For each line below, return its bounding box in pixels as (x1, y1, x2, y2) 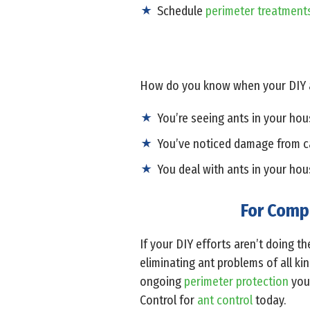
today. (253, 292, 286, 308)
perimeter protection (184, 273, 289, 289)
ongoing (140, 273, 184, 289)
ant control (197, 292, 253, 308)
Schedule (157, 3, 206, 19)
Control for (140, 292, 197, 308)
